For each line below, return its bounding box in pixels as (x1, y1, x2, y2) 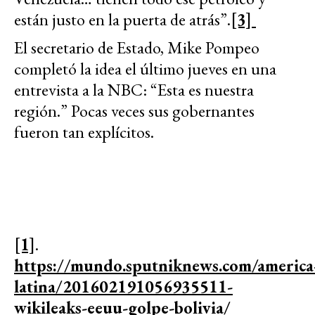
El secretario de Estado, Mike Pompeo (14, 37, 259, 59)
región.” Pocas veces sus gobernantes (14, 100, 255, 122)
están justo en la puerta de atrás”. (14, 8, 231, 31)
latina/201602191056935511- (14, 276, 233, 298)
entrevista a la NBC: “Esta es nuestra (14, 79, 254, 101)
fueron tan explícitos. (14, 121, 154, 143)
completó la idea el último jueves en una (14, 58, 276, 80)
